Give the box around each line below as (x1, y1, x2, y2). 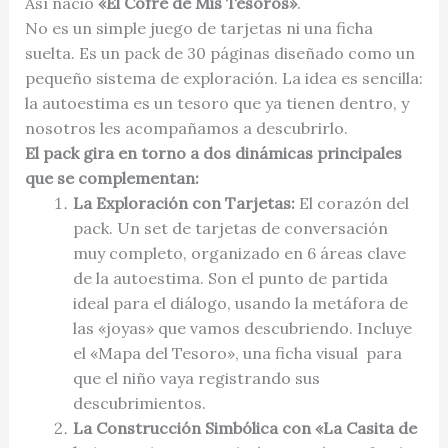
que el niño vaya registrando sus (72, 367, 320, 388)
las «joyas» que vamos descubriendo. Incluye (72, 317, 412, 338)
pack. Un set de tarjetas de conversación (72, 217, 388, 238)
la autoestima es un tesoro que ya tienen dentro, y (24, 92, 409, 113)
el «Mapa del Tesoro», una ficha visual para (72, 342, 402, 363)
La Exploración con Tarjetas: (72, 192, 295, 213)
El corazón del (294, 192, 409, 213)
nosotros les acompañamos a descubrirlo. (24, 117, 348, 138)
